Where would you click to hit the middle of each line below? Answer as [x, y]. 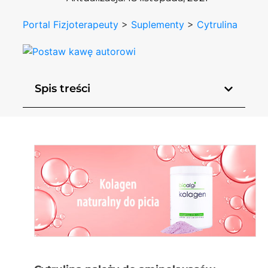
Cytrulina [217, 24]
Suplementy [158, 24]
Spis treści [63, 89]
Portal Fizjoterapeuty [71, 24]
